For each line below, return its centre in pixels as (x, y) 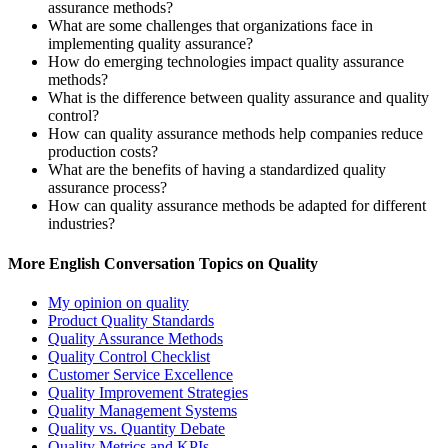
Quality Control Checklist (129, 356)
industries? (81, 224)
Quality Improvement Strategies (148, 392)
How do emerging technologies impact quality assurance (226, 62)
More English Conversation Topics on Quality (163, 263)
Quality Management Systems (142, 410)
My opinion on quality (118, 302)
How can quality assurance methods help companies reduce (235, 134)
